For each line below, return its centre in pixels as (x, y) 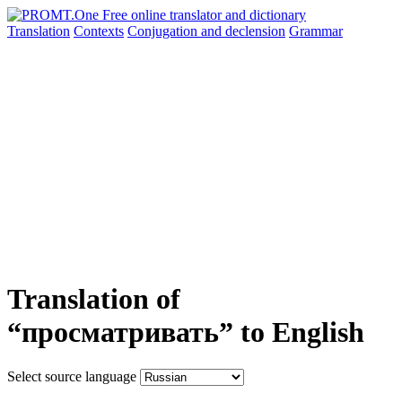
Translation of (94, 299)
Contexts (99, 31)
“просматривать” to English (186, 332)
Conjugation (164, 31)
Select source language (72, 376)
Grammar (316, 31)
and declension (243, 31)
